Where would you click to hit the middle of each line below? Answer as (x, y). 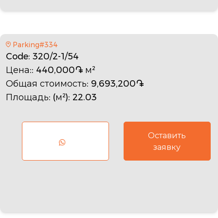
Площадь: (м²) (37, 97)
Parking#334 (35, 45)
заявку (167, 147)
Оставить (167, 135)
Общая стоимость (46, 83)
